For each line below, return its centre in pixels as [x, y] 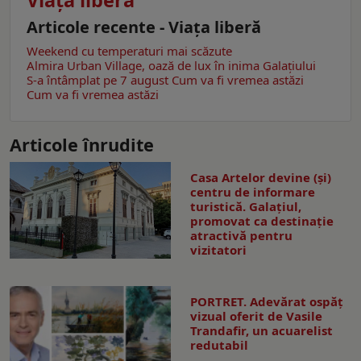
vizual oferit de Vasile [256, 316]
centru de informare [253, 192]
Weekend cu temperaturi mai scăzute [129, 51]
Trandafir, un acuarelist [261, 331]
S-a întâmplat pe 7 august [98, 80]
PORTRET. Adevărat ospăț [267, 302]
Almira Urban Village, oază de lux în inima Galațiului [171, 66]
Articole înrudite [82, 145]
